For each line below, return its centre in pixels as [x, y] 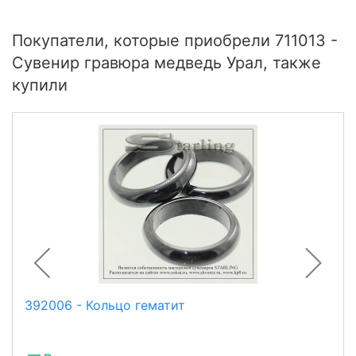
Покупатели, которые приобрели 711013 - [175, 41]
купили [40, 85]
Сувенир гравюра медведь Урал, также [166, 63]
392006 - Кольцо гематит [105, 306]
